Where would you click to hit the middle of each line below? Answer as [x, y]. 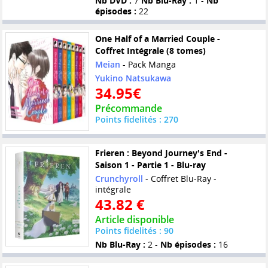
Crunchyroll [119, 179]
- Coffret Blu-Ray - [179, 179]
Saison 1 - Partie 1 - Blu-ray [150, 165]
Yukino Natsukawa [133, 78]
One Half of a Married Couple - [157, 39]
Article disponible [134, 220]
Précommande [128, 109]
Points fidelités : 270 [136, 120]
